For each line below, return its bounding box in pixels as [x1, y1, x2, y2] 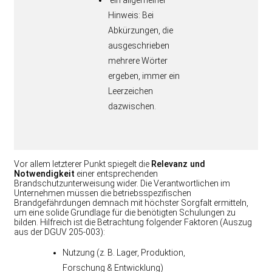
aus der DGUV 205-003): [14, 226, 105, 237]
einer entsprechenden [75, 168, 158, 178]
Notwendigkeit [14, 168, 75, 178]
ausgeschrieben [108, 41, 169, 51]
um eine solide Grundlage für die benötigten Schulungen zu [14, 207, 236, 217]
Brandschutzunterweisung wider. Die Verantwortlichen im [14, 178, 230, 188]
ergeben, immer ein [108, 71, 180, 81]
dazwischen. [108, 101, 158, 112]
